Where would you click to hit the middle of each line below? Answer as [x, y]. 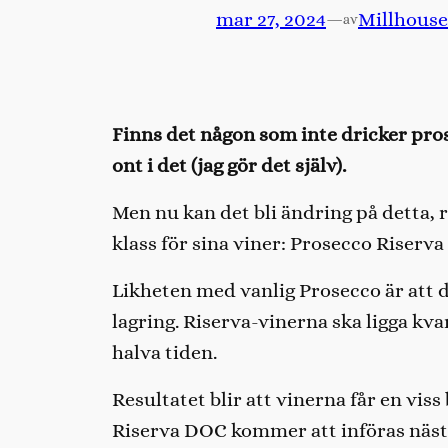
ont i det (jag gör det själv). [229, 165]
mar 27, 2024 [271, 19]
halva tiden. [164, 352]
